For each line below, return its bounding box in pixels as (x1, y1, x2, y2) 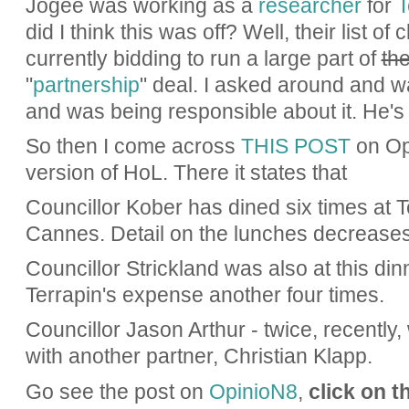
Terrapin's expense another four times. (25, 283, 384, 308)
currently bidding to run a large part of (25, 46, 382, 70)
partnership (32, 72, 140, 97)
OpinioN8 (208, 379, 298, 404)
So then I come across (25, 133, 241, 158)
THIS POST (240, 133, 351, 158)
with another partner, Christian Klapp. (25, 344, 372, 369)
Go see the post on (25, 379, 209, 404)
